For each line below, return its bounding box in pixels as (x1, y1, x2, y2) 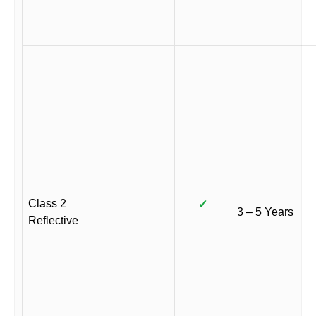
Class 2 (28, 197, 66, 209)
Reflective (28, 214, 78, 226)
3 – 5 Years (237, 206, 293, 218)
